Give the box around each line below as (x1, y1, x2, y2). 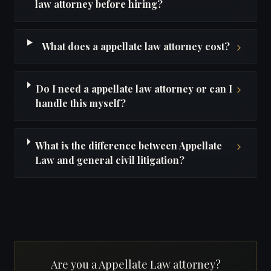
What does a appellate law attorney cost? (41, 40, 230, 53)
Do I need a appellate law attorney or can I (35, 82, 232, 95)
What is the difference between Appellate (34, 139, 222, 152)
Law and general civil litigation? (34, 154, 184, 166)
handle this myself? (35, 97, 126, 109)
